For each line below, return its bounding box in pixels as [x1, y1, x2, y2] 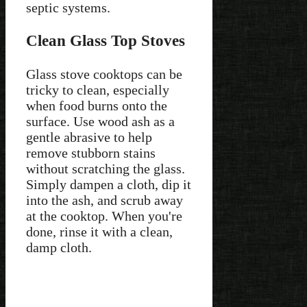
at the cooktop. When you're [26, 208, 182, 223]
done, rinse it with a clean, [26, 223, 173, 239]
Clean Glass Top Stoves [26, 32, 185, 50]
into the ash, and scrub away [26, 192, 183, 208]
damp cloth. [26, 239, 92, 255]
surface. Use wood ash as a [26, 113, 175, 129]
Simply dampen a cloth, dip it [26, 176, 191, 192]
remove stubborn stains [26, 145, 156, 160]
